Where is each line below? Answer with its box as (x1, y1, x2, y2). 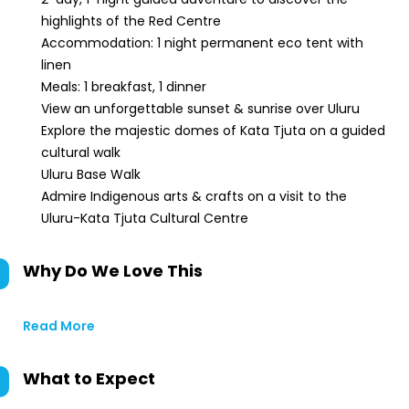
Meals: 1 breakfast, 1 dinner (41, 78, 206, 96)
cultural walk (41, 143, 121, 162)
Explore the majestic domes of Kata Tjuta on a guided (41, 121, 385, 140)
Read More (23, 317, 95, 335)
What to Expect (23, 367, 155, 390)
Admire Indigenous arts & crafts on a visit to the (41, 187, 347, 205)
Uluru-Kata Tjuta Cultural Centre (41, 209, 248, 227)
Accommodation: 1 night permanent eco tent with (41, 34, 363, 52)
